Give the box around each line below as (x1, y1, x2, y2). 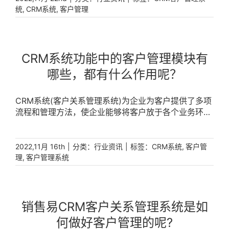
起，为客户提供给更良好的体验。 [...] (15, 129, 153, 140)
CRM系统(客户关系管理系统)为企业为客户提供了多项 (15, 96, 212, 106)
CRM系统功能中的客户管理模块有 (21, 51, 208, 66)
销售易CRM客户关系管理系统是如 (21, 199, 208, 214)
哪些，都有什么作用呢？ (47, 67, 182, 82)
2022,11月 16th (15, 142, 65, 151)
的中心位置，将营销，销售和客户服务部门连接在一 (15, 118, 203, 128)
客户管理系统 (26, 153, 69, 162)
